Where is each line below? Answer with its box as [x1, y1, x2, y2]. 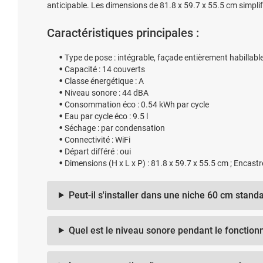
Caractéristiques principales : [47, 25, 199, 40]
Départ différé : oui [65, 146, 131, 156]
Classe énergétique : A [65, 76, 144, 86]
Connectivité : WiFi [65, 134, 130, 144]
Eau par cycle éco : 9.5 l [65, 111, 148, 121]
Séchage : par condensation [65, 123, 165, 133]
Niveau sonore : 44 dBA [65, 87, 149, 97]
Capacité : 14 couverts [65, 64, 145, 74]
